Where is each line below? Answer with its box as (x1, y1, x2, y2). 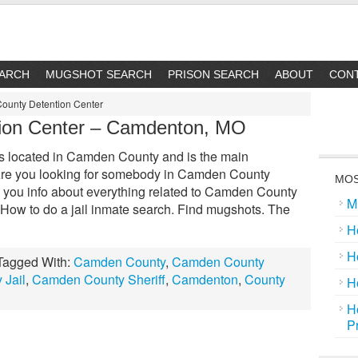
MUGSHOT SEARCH (46, 68, 152, 81)
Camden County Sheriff (32, 270, 165, 288)
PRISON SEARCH (168, 68, 259, 81)
